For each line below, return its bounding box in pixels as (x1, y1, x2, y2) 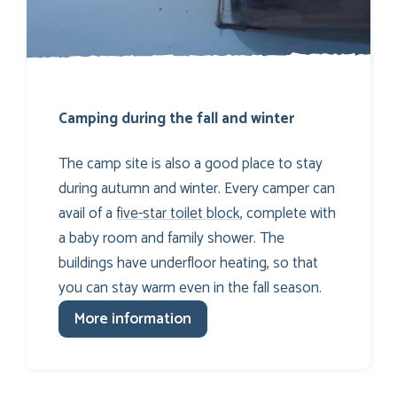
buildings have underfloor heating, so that (58, 250, 318, 276)
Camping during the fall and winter (58, 106, 294, 132)
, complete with (240, 200, 336, 226)
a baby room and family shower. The (58, 225, 284, 251)
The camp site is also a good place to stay (58, 151, 323, 176)
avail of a (58, 200, 116, 226)
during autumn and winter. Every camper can (58, 175, 335, 201)
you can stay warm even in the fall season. (58, 275, 322, 300)
